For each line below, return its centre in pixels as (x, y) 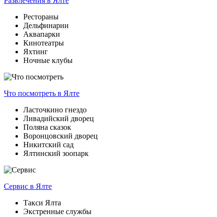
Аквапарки (42, 34)
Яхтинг (36, 51)
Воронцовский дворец (61, 136)
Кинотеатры (44, 43)
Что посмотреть (31, 93)
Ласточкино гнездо (55, 109)
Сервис (17, 186)
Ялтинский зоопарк (56, 153)
